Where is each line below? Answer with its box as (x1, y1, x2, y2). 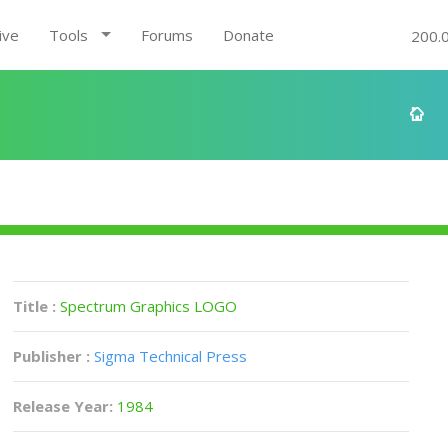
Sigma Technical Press (94, 346, 248, 366)
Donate (222, 25, 274, 45)
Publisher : (13, 346, 91, 366)
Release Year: (13, 396, 118, 416)
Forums (140, 25, 193, 45)
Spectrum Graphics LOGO (60, 296, 238, 316)
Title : (13, 296, 61, 316)
